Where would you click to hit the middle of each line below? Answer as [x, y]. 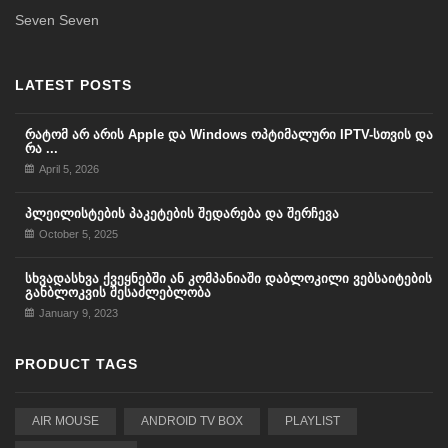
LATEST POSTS [73, 84]
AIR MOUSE [65, 420]
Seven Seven [57, 19]
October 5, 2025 [78, 234]
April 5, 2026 [69, 169]
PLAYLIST [312, 420]
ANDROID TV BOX [191, 420]
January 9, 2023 [78, 313]
